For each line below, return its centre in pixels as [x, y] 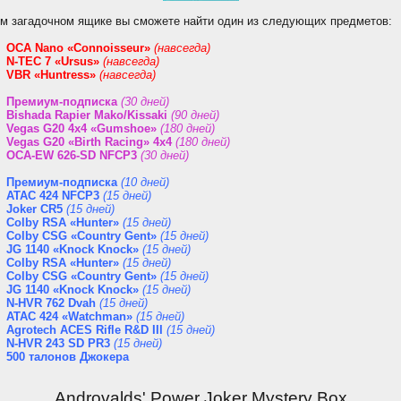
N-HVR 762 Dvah [51, 303]
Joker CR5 [34, 209]
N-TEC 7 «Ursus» [53, 61]
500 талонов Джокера [68, 357]
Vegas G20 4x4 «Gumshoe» [81, 128]
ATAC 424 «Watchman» [69, 316]
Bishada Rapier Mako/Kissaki [87, 115]
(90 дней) [195, 115]
